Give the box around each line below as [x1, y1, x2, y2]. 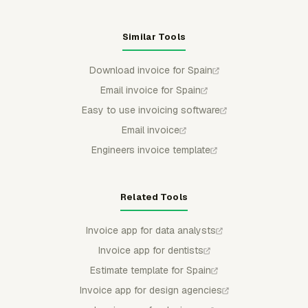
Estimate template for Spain [90, 264, 211, 276]
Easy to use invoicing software [81, 104, 220, 116]
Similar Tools [122, 31, 186, 43]
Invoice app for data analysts [85, 224, 216, 236]
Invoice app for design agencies [79, 284, 222, 296]
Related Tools [120, 191, 188, 203]
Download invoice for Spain [89, 64, 212, 76]
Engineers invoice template [91, 144, 210, 156]
